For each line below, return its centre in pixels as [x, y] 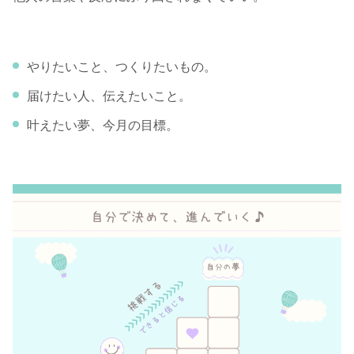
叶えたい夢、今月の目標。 [103, 125]
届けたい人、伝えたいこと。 [109, 96]
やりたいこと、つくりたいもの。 [122, 66]
